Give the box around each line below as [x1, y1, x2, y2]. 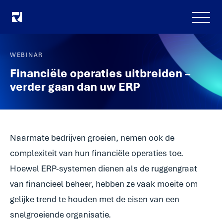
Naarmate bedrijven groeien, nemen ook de [10, 132, 174, 143]
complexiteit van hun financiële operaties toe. [10, 148, 183, 159]
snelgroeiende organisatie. [10, 209, 111, 220]
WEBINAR [10, 51, 43, 59]
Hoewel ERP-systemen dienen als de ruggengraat [10, 163, 197, 174]
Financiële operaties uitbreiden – [10, 66, 190, 81]
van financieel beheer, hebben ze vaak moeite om [10, 178, 198, 189]
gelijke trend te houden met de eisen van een [10, 194, 179, 205]
